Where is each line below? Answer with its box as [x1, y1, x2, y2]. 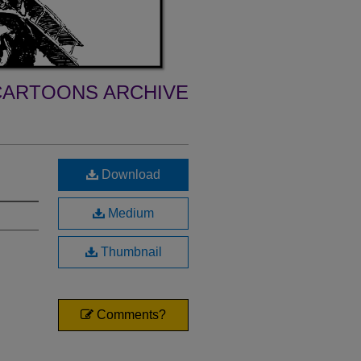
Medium [105, 206, 154, 220]
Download [98, 168, 160, 181]
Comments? [93, 308, 166, 322]
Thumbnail [97, 245, 162, 259]
